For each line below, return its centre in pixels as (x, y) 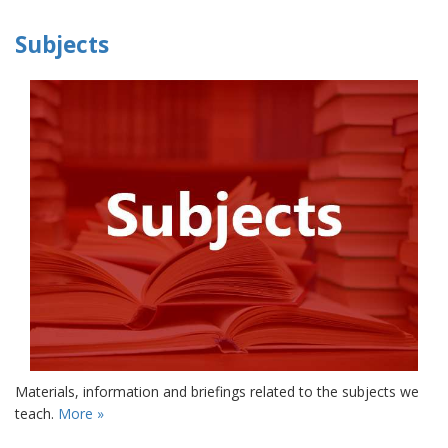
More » (81, 413)
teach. (36, 413)
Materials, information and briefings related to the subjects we (217, 391)
